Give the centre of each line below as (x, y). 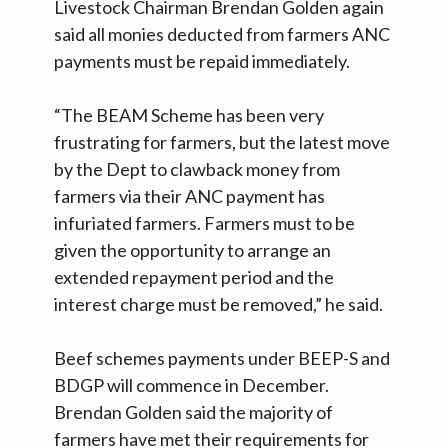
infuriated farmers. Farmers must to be (204, 223)
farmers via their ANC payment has (189, 196)
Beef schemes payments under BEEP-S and (222, 358)
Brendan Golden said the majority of (193, 412)
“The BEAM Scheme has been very (189, 115)
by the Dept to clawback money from (197, 169)
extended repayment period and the (194, 277)
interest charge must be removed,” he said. (218, 304)
